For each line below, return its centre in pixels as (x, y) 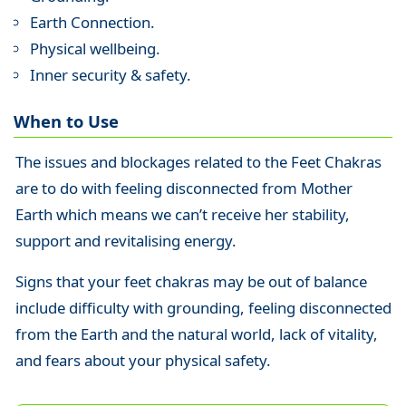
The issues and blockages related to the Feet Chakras (198, 162)
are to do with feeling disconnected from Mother (184, 188)
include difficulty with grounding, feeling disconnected (203, 307)
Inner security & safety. (110, 74)
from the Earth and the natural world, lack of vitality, (196, 333)
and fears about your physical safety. (143, 360)
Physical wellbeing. (95, 48)
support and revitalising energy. (126, 241)
